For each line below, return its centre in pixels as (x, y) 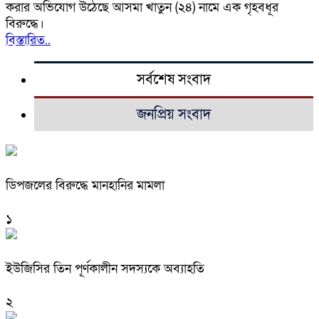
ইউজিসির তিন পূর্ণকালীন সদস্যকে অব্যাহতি (105, 268)
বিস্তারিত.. (28, 40)
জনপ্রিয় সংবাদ (174, 114)
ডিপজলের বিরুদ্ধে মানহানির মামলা (85, 185)
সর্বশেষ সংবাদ (174, 79)
